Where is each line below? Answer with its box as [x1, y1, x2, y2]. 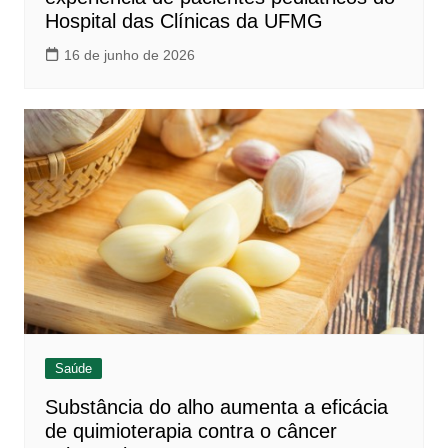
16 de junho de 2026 [63, 46, 195, 63]
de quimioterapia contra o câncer [44, 420, 337, 443]
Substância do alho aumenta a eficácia [44, 396, 388, 419]
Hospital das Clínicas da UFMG [44, 9, 323, 32]
